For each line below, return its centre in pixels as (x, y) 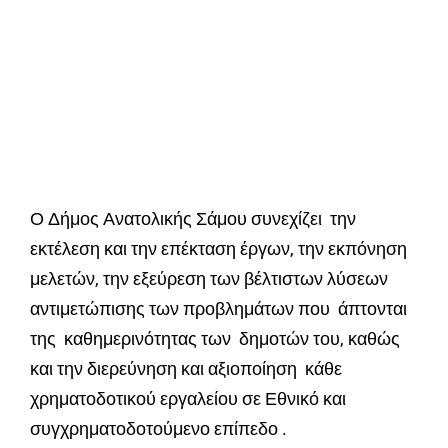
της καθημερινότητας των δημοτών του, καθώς (215, 339)
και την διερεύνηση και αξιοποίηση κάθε (186, 369)
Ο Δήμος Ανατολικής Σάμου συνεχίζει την (193, 219)
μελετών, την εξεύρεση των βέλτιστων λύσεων (209, 279)
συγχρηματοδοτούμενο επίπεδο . (158, 429)
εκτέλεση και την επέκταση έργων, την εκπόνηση (218, 249)
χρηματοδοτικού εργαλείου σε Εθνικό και (188, 399)
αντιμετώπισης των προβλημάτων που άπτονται (218, 309)
